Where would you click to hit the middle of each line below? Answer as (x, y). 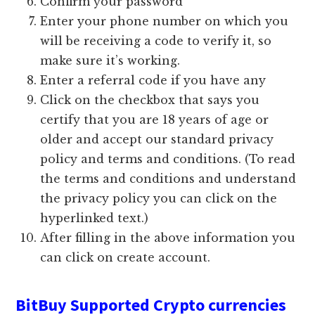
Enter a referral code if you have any (155, 80)
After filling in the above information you (168, 237)
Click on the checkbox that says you (150, 99)
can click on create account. (126, 257)
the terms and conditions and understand (168, 178)
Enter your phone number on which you (165, 21)
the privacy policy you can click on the (159, 198)
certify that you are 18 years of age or (155, 119)
